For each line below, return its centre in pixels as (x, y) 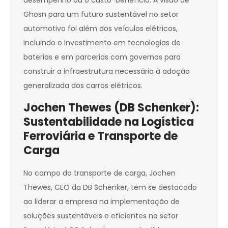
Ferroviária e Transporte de (101, 136)
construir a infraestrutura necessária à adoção (107, 72)
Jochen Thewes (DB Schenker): (111, 108)
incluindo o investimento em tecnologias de (102, 43)
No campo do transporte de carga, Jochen (99, 173)
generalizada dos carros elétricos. (83, 86)
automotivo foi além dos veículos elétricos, (101, 29)
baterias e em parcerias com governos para (102, 57)
